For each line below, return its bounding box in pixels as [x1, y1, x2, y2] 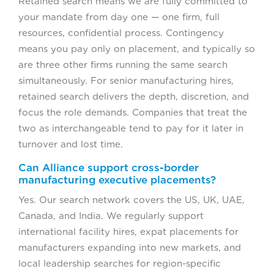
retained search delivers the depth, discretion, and [18, 91, 249, 103]
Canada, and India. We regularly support [18, 210, 204, 222]
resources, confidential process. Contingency [18, 28, 224, 39]
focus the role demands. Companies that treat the [18, 107, 247, 119]
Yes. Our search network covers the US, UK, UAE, [18, 194, 245, 206]
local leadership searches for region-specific [18, 258, 221, 270]
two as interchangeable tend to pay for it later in [18, 123, 243, 135]
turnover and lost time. [18, 139, 123, 150]
